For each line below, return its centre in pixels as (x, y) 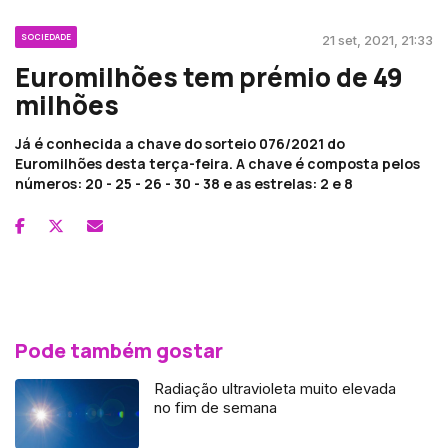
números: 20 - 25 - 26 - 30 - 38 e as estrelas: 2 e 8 (184, 184)
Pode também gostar (119, 351)
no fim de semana (216, 408)
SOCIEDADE (46, 37)
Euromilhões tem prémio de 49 (209, 77)
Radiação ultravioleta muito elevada (275, 389)
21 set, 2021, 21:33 (377, 40)
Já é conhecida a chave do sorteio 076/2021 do (180, 144)
